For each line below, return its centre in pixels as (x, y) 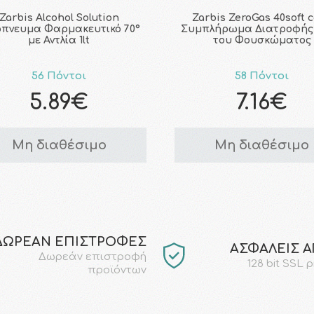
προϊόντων (117, 271)
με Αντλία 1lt (59, 41)
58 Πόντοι (262, 76)
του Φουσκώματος (262, 41)
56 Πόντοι (59, 76)
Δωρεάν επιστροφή (91, 257)
